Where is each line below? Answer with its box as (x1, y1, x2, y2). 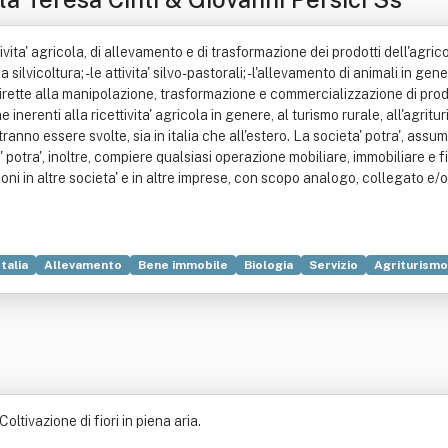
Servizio (309, 258, 358, 272)
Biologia (244, 258, 293, 272)
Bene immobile (138, 258, 228, 272)
